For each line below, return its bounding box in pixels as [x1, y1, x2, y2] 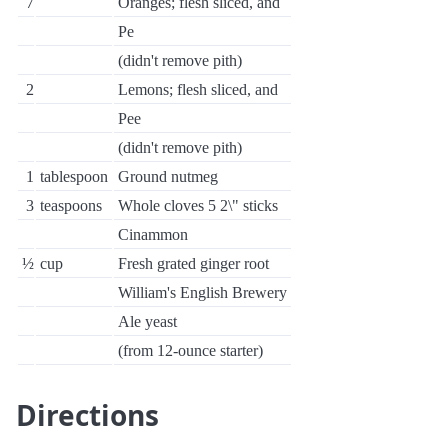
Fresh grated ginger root [118, 255, 269, 272]
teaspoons [40, 197, 102, 214]
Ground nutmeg [118, 168, 218, 185]
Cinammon [118, 226, 188, 243]
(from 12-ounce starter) [118, 342, 263, 359]
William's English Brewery [118, 284, 287, 301]
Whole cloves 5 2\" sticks [118, 197, 278, 214]
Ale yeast [118, 313, 177, 330]
